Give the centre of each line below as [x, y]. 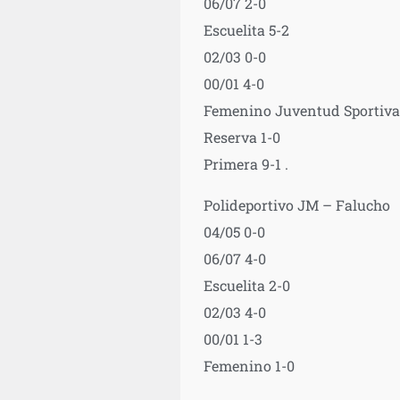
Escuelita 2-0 [246, 285]
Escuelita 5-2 [246, 29]
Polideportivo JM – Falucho [296, 204]
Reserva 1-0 [242, 137]
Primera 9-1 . [246, 163]
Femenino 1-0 [249, 365]
